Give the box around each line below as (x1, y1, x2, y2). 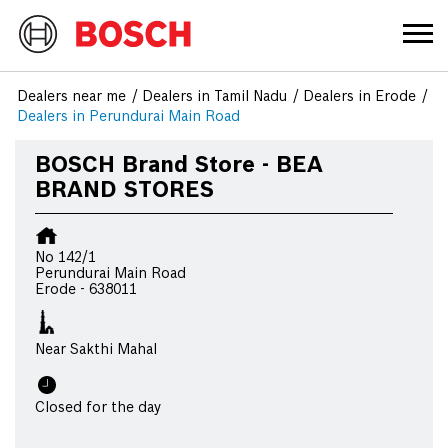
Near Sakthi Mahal (35, 343, 157, 357)
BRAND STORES (35, 180, 214, 201)
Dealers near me (17, 90, 126, 104)
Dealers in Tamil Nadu (142, 90, 287, 104)
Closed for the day (35, 401, 161, 415)
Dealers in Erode (303, 90, 416, 104)
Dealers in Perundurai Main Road (17, 110, 240, 124)
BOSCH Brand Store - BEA (35, 155, 323, 176)
